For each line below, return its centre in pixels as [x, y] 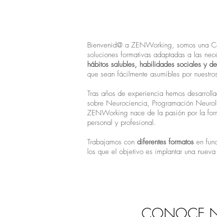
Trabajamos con [112, 142]
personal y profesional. [122, 123]
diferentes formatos [165, 142]
